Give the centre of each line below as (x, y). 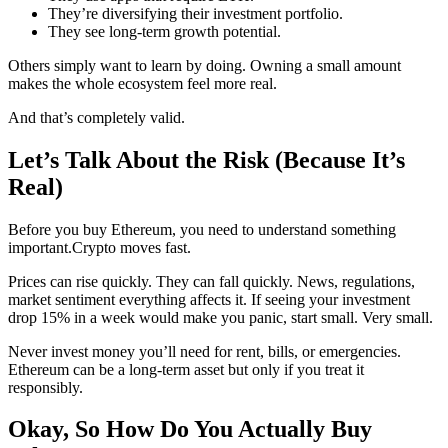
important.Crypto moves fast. (99, 247)
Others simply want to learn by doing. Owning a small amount (204, 65)
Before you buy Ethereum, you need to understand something (202, 229)
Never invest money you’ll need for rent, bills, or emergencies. (204, 351)
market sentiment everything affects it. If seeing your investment (209, 299)
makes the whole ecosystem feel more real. (142, 83)
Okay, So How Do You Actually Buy (190, 429)
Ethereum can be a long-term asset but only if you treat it (186, 369)
